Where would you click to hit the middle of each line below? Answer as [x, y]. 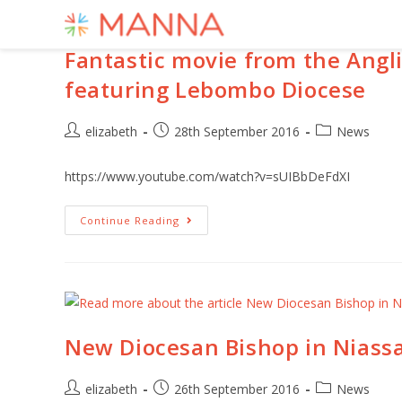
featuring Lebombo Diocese [216, 89]
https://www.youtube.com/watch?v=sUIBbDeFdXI [207, 176]
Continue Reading [130, 220]
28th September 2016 [237, 131]
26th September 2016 [237, 389]
